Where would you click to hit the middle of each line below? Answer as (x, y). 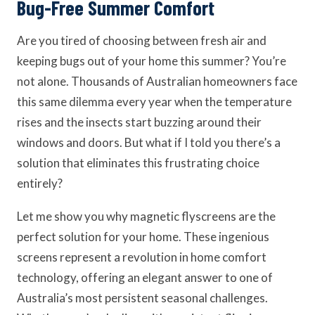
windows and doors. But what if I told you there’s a (149, 142)
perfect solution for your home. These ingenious (143, 237)
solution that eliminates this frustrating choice (138, 163)
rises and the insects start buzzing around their (139, 122)
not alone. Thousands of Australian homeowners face (157, 81)
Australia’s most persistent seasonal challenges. (142, 298)
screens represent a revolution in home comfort (142, 257)
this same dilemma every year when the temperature (154, 102)
